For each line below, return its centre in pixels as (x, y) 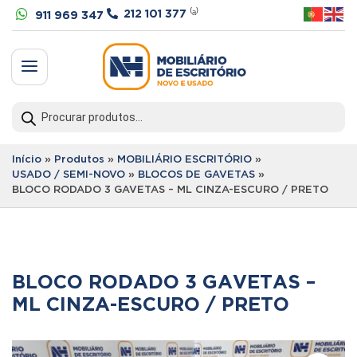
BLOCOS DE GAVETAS (196, 175)
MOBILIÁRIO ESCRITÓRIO (184, 160)
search (33, 120)
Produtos (79, 160)
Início (27, 160)
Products (41, 108)
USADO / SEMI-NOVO (69, 175)
